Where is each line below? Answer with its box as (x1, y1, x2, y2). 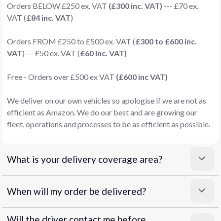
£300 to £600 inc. (135, 37, 197, 46)
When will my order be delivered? (7, 185, 146, 197)
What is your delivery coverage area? (7, 153, 162, 165)
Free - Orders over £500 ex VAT (7, 72, 116, 82)
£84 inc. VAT (26, 13, 71, 23)
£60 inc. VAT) (80, 48, 127, 58)
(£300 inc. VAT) (109, 1, 164, 11)
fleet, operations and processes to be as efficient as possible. (7, 119, 210, 129)
